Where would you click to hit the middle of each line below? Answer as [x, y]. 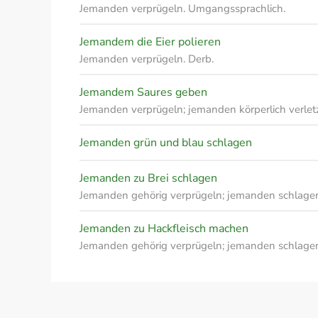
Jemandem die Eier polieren [150, 42]
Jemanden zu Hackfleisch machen [164, 229]
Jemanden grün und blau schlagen [166, 143]
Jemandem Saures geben [143, 92]
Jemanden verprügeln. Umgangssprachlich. [182, 9]
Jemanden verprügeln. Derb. [147, 59]
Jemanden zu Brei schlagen [148, 178]
